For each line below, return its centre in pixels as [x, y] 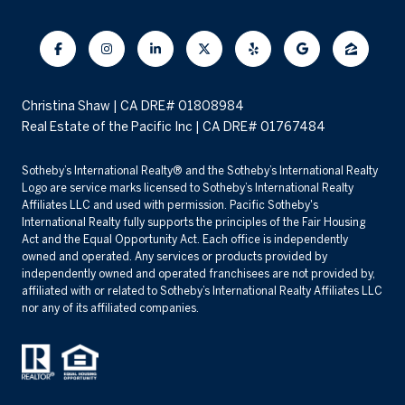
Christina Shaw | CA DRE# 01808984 [133, 106]
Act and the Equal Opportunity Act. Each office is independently [185, 240]
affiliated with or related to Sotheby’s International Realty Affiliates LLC [202, 291]
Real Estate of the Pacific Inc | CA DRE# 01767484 [174, 127]
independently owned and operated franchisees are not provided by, [198, 274]
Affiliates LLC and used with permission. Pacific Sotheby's [170, 205]
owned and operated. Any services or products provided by [174, 257]
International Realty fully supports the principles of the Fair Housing [193, 222]
